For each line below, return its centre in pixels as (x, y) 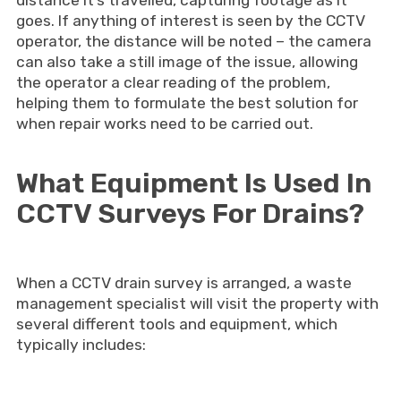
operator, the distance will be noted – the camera (193, 41)
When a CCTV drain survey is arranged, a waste (183, 283)
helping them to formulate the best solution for (187, 103)
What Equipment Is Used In (193, 183)
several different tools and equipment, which (176, 324)
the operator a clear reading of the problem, (173, 82)
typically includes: (81, 345)
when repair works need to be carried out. (164, 124)
